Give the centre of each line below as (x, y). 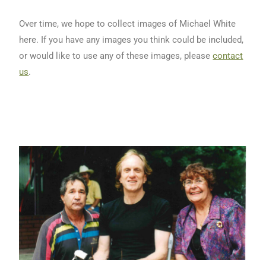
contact (228, 56)
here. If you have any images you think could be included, (132, 40)
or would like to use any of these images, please (116, 56)
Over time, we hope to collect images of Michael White (128, 24)
